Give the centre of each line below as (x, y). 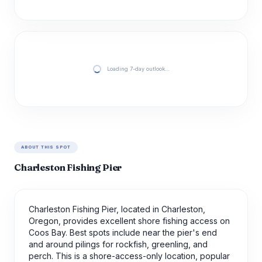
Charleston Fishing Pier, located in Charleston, (117, 209)
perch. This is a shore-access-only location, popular (129, 256)
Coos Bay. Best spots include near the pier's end (123, 232)
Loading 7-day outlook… (138, 69)
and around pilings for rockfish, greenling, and (118, 244)
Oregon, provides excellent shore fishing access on (129, 221)
